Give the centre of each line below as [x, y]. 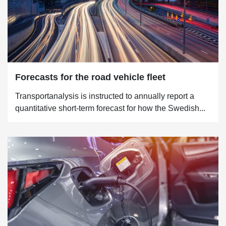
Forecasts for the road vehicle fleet [90, 77]
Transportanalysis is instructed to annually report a [105, 96]
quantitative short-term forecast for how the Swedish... [110, 108]
